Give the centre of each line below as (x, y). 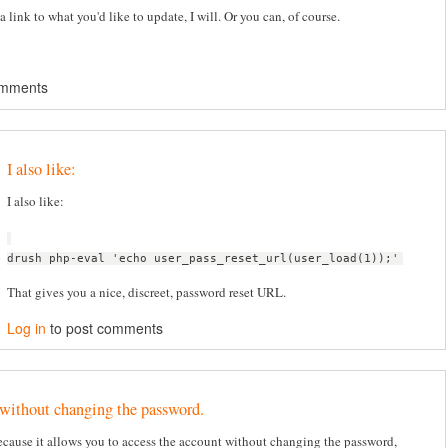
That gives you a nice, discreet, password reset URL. (146, 292)
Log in (26, 327)
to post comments (104, 327)
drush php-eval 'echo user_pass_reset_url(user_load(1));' (203, 258)
